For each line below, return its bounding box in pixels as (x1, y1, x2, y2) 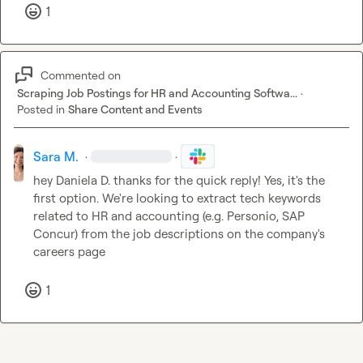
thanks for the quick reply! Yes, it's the (110, 173, 326, 189)
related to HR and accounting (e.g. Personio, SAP (33, 208, 305, 224)
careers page (33, 244, 106, 260)
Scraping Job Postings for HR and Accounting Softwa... (17, 86, 297, 100)
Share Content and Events (68, 102, 203, 117)
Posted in (17, 102, 65, 117)
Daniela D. (56, 173, 111, 189)
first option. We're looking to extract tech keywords (33, 190, 322, 207)
